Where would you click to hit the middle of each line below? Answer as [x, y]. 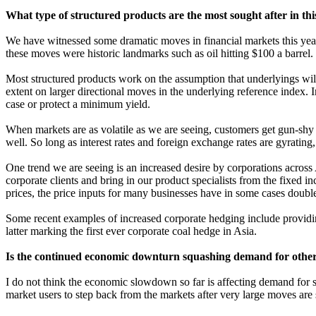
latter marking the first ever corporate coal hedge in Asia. [131, 231]
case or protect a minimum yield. [78, 104]
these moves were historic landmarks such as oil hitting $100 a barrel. [159, 53]
